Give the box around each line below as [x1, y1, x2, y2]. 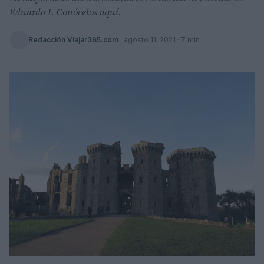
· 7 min [176, 35, 200, 44]
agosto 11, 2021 [124, 35, 176, 44]
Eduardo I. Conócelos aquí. [9, 5, 121, 18]
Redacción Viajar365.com [28, 35, 118, 44]
